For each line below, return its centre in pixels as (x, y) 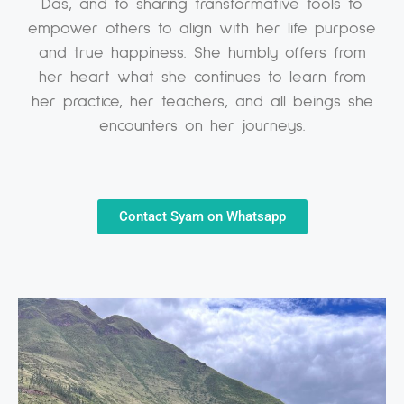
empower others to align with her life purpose (202, 29)
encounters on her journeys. (202, 127)
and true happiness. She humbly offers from (202, 54)
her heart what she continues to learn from (202, 78)
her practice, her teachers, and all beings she (202, 102)
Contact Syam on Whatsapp (202, 217)
